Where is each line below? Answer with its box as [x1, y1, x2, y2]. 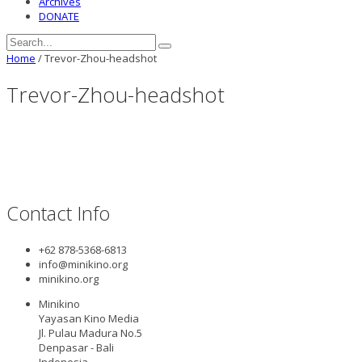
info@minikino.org [39, 256, 128, 271]
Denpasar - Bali [39, 339, 114, 355]
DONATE [39, 9, 79, 24]
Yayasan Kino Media [39, 310, 139, 326]
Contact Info [6, 199, 110, 226]
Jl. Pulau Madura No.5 [39, 325, 142, 340]
